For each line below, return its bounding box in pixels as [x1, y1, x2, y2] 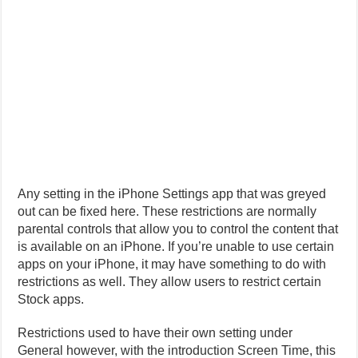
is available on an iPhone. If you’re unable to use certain [18, 239, 335, 253]
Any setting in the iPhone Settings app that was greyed [18, 186, 327, 201]
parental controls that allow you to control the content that [18, 221, 339, 236]
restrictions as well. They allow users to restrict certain [18, 274, 322, 288]
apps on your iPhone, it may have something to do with [18, 257, 327, 271]
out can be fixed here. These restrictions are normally [18, 204, 317, 218]
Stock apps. [18, 292, 85, 306]
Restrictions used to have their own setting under [18, 325, 293, 340]
